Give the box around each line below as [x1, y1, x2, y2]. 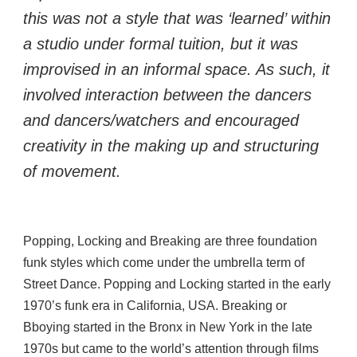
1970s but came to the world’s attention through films [23, 342, 320, 355]
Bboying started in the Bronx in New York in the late [23, 320, 313, 334]
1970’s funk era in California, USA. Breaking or [23, 299, 288, 312]
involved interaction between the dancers [23, 86, 312, 104]
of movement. [23, 163, 122, 180]
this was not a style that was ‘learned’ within [23, 10, 331, 27]
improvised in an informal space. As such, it [23, 61, 331, 78]
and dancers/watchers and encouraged [23, 112, 300, 129]
